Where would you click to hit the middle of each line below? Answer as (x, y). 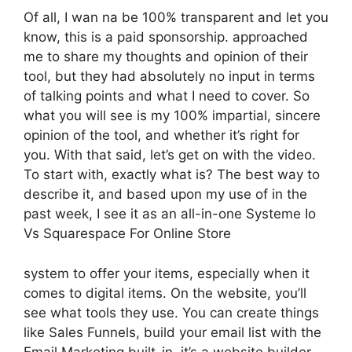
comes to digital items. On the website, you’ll (165, 293)
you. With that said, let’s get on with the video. (170, 155)
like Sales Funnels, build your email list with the (172, 332)
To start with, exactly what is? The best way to (172, 174)
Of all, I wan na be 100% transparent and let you (176, 17)
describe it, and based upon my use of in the (165, 194)
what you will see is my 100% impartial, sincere (172, 115)
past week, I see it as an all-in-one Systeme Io (170, 214)
